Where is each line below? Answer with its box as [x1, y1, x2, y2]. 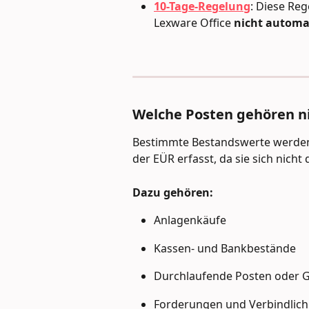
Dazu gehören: [132, 184, 213, 200]
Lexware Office [154, 14, 234, 30]
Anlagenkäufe [154, 212, 226, 228]
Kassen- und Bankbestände [154, 240, 296, 256]
